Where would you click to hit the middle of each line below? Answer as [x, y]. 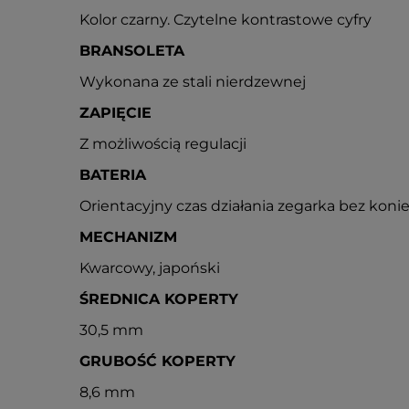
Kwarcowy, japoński [150, 268]
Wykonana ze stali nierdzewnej [193, 82]
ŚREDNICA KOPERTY [159, 299]
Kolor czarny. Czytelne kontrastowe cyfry [225, 20]
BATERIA [113, 175]
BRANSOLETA [132, 51]
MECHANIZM [128, 237]
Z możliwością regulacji [163, 144]
